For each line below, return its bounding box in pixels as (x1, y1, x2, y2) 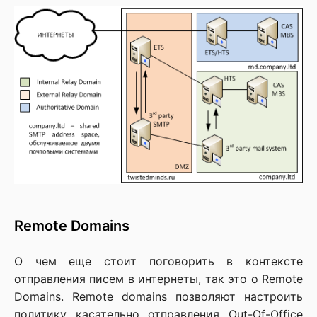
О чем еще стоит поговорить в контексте (14, 253, 303, 268)
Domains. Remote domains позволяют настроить (14, 289, 303, 304)
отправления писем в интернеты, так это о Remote (14, 271, 303, 286)
